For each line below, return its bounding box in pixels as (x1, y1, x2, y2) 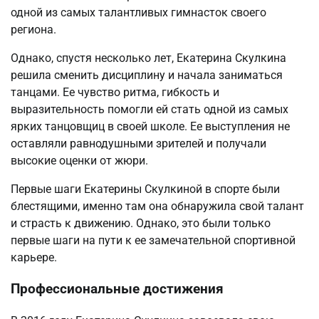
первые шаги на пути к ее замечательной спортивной (11, 233, 296, 247)
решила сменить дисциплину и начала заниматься (11, 68, 283, 82)
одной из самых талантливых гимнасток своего (11, 5, 266, 19)
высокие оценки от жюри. (11, 153, 148, 167)
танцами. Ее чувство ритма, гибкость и (11, 85, 219, 99)
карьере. (11, 250, 57, 264)
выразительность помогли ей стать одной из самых (11, 102, 288, 116)
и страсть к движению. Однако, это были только (11, 216, 271, 230)
